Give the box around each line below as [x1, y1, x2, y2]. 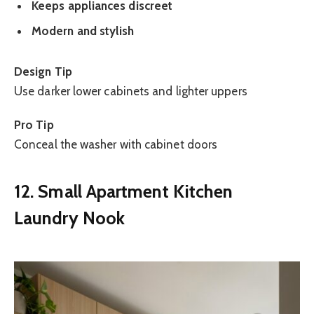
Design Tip [14, 64, 72, 78]
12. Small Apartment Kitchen [14, 180, 233, 203]
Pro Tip [14, 117, 54, 132]
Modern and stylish [32, 23, 135, 38]
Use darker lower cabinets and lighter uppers [14, 83, 247, 98]
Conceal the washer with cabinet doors [14, 137, 218, 151]
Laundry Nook [14, 207, 125, 229]
